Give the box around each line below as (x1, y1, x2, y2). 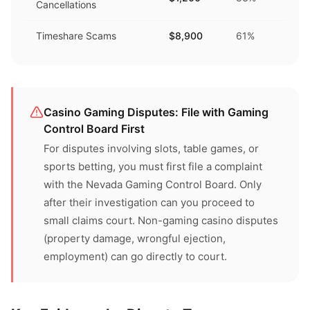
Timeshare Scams (36, 30, 116, 42)
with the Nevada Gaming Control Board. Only (44, 178, 262, 191)
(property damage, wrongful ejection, (44, 232, 226, 245)
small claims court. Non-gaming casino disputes (44, 214, 278, 227)
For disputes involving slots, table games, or (44, 142, 259, 155)
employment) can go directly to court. (44, 250, 227, 263)
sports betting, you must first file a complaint (44, 160, 262, 173)
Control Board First (44, 122, 145, 136)
